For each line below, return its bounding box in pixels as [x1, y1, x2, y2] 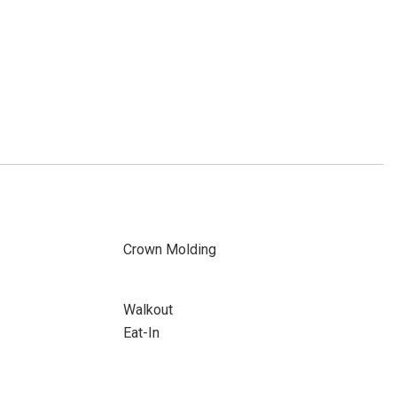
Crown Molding [122, 241, 216, 258]
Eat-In [122, 324, 160, 341]
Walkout [122, 301, 173, 318]
